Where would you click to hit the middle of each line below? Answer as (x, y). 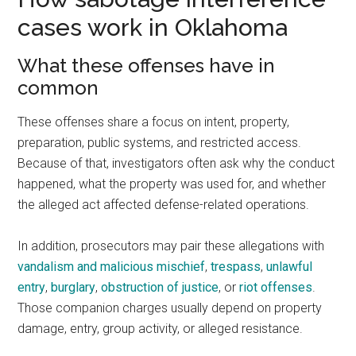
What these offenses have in (147, 66)
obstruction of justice (160, 287)
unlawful (290, 267)
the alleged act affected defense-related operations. (164, 205)
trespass (236, 267)
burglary (74, 287)
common (58, 88)
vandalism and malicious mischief (112, 267)
